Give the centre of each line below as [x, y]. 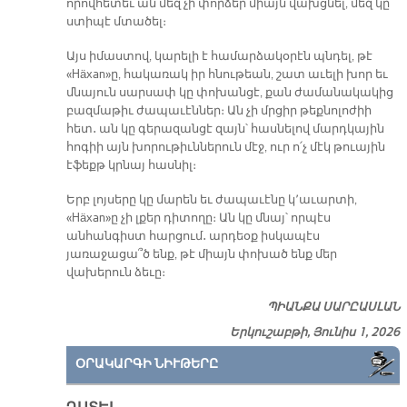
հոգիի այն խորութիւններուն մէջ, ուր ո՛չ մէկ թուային [225, 148]
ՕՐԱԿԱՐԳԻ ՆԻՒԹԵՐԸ [146, 364]
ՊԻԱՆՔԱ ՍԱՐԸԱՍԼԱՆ [333, 308]
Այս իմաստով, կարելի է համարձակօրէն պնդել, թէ [219, 57]
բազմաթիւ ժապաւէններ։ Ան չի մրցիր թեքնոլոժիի [218, 111]
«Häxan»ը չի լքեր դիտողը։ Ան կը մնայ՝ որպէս [198, 218]
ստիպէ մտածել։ [116, 22]
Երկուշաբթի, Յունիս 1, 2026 [315, 333]
